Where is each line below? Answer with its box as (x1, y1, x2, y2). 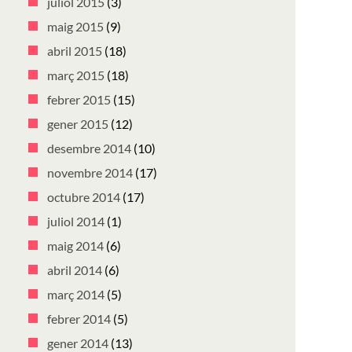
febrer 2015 (47, 92, 111, 107)
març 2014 (47, 287, 104, 302)
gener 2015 (47, 116, 108, 131)
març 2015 (47, 68, 104, 82)
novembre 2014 (47, 165, 133, 180)
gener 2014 (47, 335, 108, 350)
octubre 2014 (47, 189, 120, 204)
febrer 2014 (47, 311, 111, 326)
